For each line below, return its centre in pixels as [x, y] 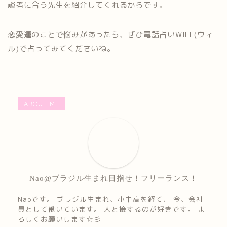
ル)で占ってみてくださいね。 [61, 48]
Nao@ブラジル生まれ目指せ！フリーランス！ [113, 178]
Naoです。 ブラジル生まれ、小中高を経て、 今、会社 [111, 199]
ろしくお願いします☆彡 [60, 219]
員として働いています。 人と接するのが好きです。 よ [111, 209]
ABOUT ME [42, 104]
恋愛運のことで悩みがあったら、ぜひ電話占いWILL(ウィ [110, 34]
